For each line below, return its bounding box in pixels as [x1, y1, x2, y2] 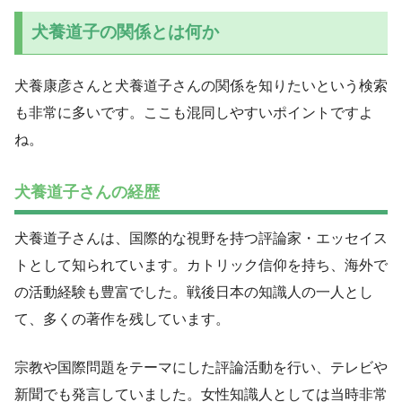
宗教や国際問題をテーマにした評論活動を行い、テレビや [14, 360, 388, 376]
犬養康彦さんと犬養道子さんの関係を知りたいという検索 [14, 77, 388, 93]
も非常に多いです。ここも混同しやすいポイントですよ [14, 104, 373, 120]
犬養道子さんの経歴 [14, 183, 160, 202]
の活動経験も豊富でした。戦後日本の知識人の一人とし [14, 284, 373, 301]
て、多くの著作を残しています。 [14, 311, 230, 328]
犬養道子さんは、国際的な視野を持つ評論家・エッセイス [14, 231, 388, 247]
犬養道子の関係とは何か [31, 22, 219, 42]
